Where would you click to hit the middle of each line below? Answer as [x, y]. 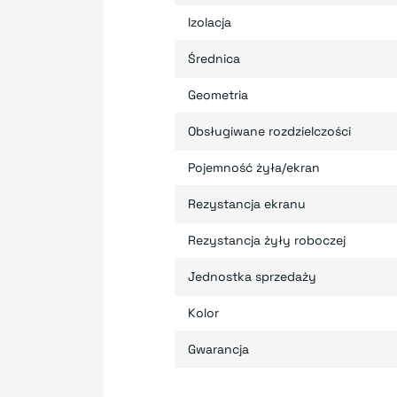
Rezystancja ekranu [247, 203]
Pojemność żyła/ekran [254, 167]
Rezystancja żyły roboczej [267, 240]
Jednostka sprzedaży [252, 276]
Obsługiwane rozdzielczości [269, 131]
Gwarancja [218, 349]
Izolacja [210, 22]
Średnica [214, 58]
